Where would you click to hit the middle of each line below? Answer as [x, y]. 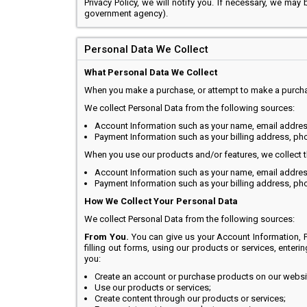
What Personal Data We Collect [151, 72]
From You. [107, 237]
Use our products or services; [153, 287]
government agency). [126, 13]
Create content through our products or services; [190, 298]
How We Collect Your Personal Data [161, 201]
